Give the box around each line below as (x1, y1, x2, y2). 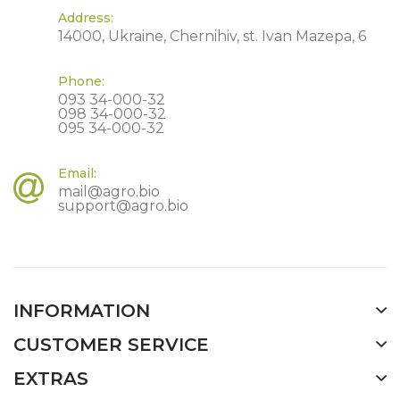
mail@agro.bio (58, 183, 160, 200)
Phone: (58, 73, 104, 89)
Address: (58, 10, 113, 26)
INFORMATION (13, 300, 150, 321)
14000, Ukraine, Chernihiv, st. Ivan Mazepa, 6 (58, 28, 366, 45)
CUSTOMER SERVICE (13, 334, 209, 355)
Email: (58, 165, 96, 181)
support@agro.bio (58, 197, 188, 214)
